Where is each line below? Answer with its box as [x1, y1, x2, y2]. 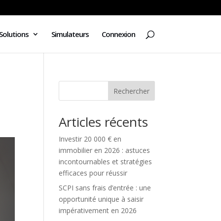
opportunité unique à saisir [59, 194, 144, 204]
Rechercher [113, 86, 149, 96]
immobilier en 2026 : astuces [59, 146, 150, 155]
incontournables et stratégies [59, 157, 152, 166]
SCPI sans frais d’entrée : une [59, 183, 151, 192]
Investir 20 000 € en [59, 134, 122, 144]
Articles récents [59, 113, 148, 131]
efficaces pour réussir [59, 168, 128, 178]
